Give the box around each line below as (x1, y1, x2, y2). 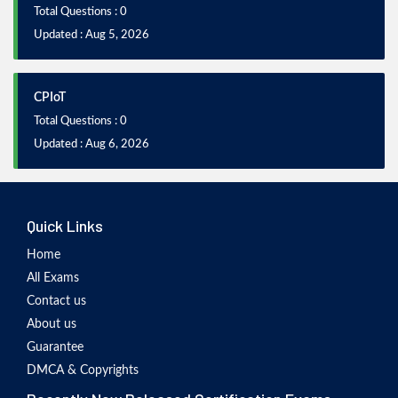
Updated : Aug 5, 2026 (34, 29, 149, 41)
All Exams (27, 272, 79, 284)
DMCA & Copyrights (27, 364, 139, 377)
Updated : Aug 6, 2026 (34, 139, 149, 150)
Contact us (27, 295, 86, 307)
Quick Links (27, 216, 103, 235)
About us (27, 318, 76, 330)
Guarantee (27, 341, 84, 354)
